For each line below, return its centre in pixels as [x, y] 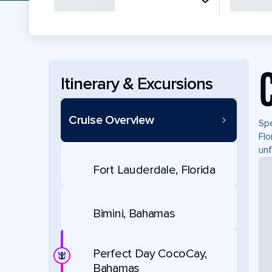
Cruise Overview [111, 120]
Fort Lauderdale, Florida [154, 170]
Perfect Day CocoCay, [150, 254]
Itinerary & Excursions [137, 83]
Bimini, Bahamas [134, 213]
